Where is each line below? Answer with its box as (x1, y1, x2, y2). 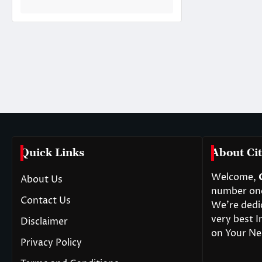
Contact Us (20, 194, 71, 207)
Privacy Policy (20, 236, 82, 249)
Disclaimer (20, 215, 68, 228)
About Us (20, 173, 63, 186)
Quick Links (20, 146, 84, 160)
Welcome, (211, 171, 258, 184)
